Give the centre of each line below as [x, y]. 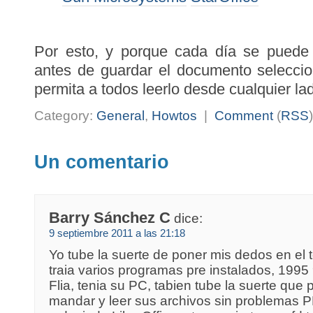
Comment [244, 116]
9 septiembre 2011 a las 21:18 [117, 233]
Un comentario [102, 162]
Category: [65, 116]
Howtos [174, 116]
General [121, 116]
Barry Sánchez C [110, 218]
